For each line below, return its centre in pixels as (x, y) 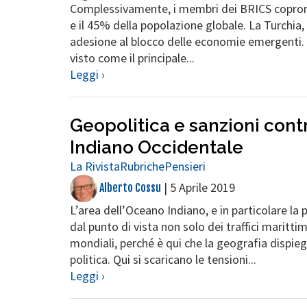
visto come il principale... (132, 58)
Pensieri (185, 166)
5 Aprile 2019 (202, 188)
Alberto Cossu (129, 188)
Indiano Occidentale (157, 147)
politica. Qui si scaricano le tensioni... (163, 259)
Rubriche (142, 166)
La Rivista (95, 166)
